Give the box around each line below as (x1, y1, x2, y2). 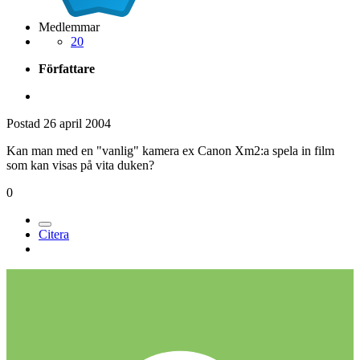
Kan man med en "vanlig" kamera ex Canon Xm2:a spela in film (6, 143, 334, 157)
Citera (39, 227, 69, 241)
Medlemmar (39, 19, 100, 34)
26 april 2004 (43, 116, 111, 130)
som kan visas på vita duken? (6, 157, 154, 172)
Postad (6, 116, 43, 130)
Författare (39, 61, 95, 76)
